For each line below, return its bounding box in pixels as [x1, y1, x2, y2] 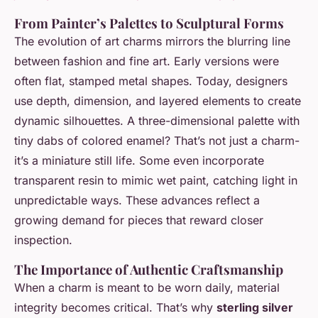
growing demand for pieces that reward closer [14, 213, 263, 228]
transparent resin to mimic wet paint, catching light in [14, 173, 297, 188]
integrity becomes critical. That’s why [14, 300, 216, 315]
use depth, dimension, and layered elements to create [14, 94, 301, 109]
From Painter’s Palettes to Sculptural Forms [14, 14, 284, 33]
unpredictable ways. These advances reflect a [14, 193, 260, 208]
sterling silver [216, 300, 293, 315]
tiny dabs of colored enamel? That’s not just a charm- [14, 133, 300, 148]
